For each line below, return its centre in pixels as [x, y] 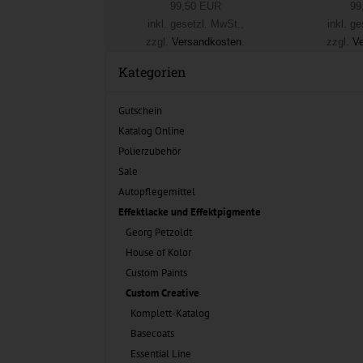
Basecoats [152, 333]
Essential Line [161, 354]
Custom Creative [162, 293]
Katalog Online [152, 131]
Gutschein [140, 111]
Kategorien [152, 72]
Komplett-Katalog [170, 313]
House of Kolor [158, 252]
